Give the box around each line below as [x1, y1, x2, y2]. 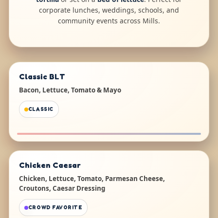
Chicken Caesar [18, 160, 81, 170]
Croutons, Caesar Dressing [18, 184, 105, 193]
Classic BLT [18, 72, 65, 82]
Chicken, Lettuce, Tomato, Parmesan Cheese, [18, 174, 165, 183]
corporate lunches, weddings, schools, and [39, 5, 179, 15]
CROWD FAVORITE [28, 204, 83, 211]
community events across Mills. [58, 16, 160, 26]
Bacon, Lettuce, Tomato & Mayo [18, 86, 121, 95]
